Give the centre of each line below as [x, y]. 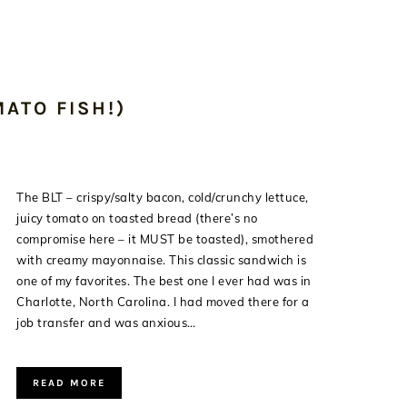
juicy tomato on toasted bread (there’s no [137, 218]
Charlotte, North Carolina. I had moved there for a [163, 302]
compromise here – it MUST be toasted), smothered [165, 239]
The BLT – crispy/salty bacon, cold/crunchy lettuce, [163, 197]
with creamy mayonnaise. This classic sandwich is [161, 260]
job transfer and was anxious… [106, 323]
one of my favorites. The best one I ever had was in [164, 281]
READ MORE [69, 383]
